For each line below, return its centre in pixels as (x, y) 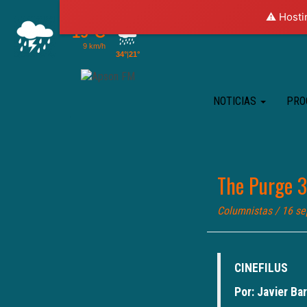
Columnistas (245, 211)
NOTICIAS (236, 101)
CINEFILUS (261, 268)
